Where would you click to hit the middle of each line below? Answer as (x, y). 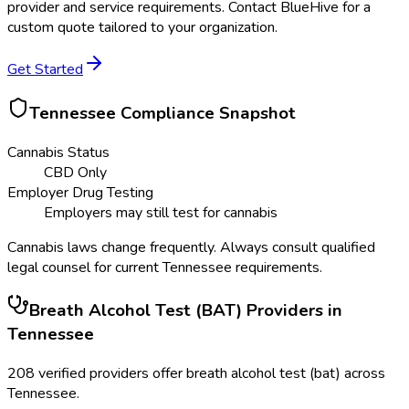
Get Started (45, 70)
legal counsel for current (85, 267)
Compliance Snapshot (206, 113)
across (363, 374)
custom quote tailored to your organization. (142, 28)
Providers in (292, 311)
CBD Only (75, 172)
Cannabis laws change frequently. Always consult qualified (191, 247)
